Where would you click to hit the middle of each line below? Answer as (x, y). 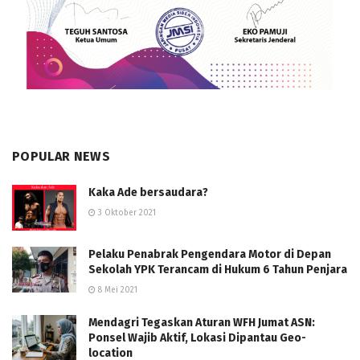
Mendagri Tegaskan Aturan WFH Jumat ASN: (202, 323)
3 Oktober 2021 (126, 213)
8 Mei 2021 (117, 290)
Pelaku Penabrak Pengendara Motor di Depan (210, 255)
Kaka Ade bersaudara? (148, 192)
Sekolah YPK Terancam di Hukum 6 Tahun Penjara (218, 270)
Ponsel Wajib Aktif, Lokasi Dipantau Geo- (197, 338)
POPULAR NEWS (61, 156)
